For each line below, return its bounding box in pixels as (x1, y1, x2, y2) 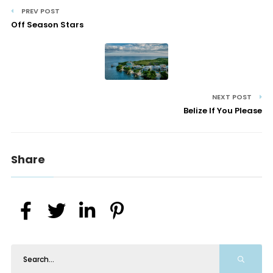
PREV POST (19, 6, 60, 16)
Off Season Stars (10, 19, 83, 30)
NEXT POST (212, 92, 254, 102)
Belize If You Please (183, 105, 263, 116)
